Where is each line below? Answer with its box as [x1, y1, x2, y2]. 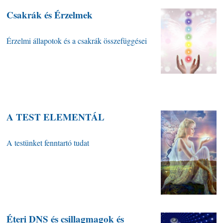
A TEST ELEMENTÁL [6, 110, 105, 124]
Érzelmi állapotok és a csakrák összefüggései [6, 35, 147, 46]
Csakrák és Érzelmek [6, 8, 93, 22]
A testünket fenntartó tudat [6, 137, 90, 148]
